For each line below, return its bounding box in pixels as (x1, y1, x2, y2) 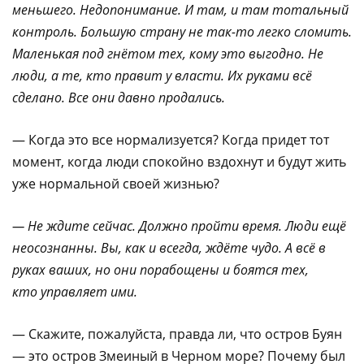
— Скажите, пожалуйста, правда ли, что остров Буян (12, 324, 342, 343)
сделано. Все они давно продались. (12, 88, 225, 106)
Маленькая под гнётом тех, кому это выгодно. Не (12, 44, 323, 63)
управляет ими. (41, 282, 137, 301)
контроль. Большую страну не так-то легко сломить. (12, 22, 352, 41)
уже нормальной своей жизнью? (12, 174, 219, 193)
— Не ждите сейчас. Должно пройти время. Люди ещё (12, 216, 346, 235)
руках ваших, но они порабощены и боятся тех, (12, 260, 309, 279)
